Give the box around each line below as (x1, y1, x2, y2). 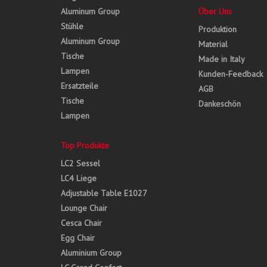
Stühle (61, 21, 83, 32)
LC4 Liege (61, 173, 97, 184)
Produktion (198, 24, 237, 35)
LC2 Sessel (61, 158, 100, 169)
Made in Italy (198, 54, 245, 65)
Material (198, 39, 228, 50)
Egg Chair (61, 232, 95, 244)
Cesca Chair (61, 218, 102, 229)
